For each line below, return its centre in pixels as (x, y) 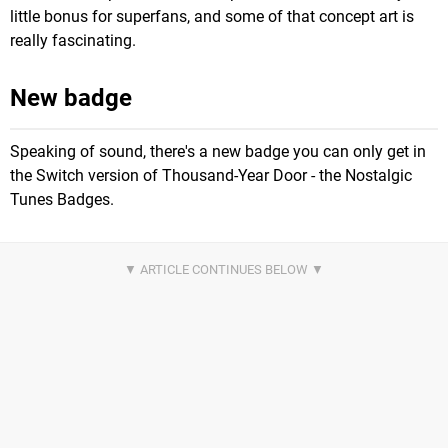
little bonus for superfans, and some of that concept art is (212, 17)
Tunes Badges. (62, 200)
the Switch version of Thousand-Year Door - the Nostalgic (211, 176)
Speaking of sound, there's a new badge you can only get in (218, 152)
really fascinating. (73, 41)
